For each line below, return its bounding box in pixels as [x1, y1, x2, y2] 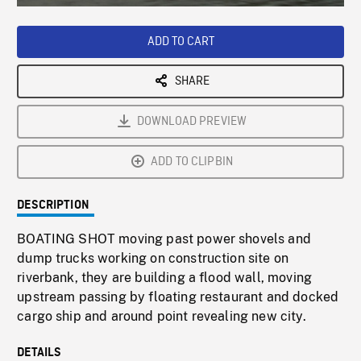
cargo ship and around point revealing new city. [17, 309, 306, 325]
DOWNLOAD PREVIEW [136, 114, 247, 131]
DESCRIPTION [17, 199, 89, 213]
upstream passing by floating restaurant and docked [17, 289, 339, 305]
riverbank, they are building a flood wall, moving [17, 270, 313, 286]
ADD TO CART [147, 34, 214, 51]
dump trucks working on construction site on [17, 251, 289, 267]
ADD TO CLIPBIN [150, 154, 234, 171]
